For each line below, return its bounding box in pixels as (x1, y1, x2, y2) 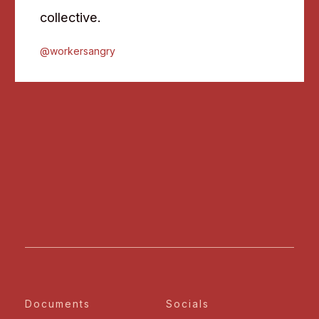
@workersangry (40, 45, 115, 57)
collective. (40, 9, 101, 25)
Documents (25, 298, 90, 310)
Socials (166, 298, 210, 310)
